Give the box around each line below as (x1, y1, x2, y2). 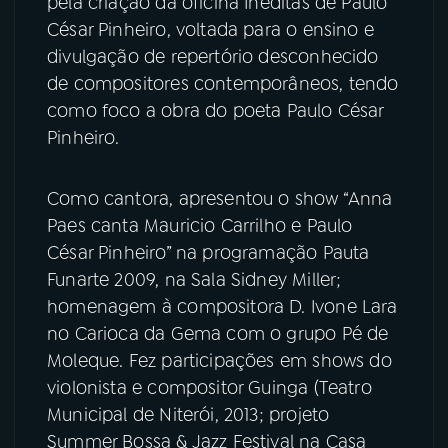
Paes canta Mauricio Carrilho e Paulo (47, 214, 353, 239)
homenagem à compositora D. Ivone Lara (47, 295, 398, 320)
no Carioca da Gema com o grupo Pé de (47, 322, 389, 347)
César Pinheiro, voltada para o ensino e (47, 17, 375, 42)
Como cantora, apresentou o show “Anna (47, 187, 393, 212)
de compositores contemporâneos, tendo (47, 71, 399, 96)
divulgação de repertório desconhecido (47, 44, 379, 69)
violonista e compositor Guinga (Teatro (47, 376, 372, 401)
